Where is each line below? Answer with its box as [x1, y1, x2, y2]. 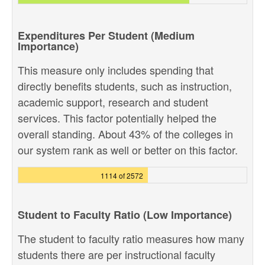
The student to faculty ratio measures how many [18, 231, 244, 246]
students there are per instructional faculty [18, 247, 215, 262]
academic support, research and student [18, 94, 208, 109]
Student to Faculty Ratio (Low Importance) [18, 207, 232, 222]
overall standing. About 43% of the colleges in [18, 126, 233, 141]
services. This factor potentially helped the [18, 110, 216, 125]
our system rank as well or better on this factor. [18, 142, 238, 157]
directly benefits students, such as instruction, [18, 78, 232, 93]
